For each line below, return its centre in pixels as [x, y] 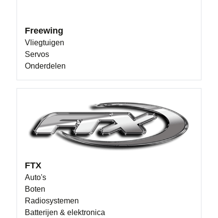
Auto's [36, 177]
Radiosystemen [52, 200]
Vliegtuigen [45, 42]
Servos [37, 54]
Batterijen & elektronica [65, 212]
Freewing [44, 30]
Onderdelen [45, 66]
